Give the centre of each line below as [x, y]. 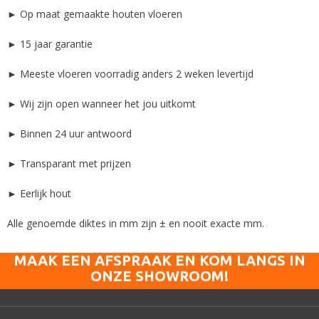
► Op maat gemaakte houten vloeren [95, 14]
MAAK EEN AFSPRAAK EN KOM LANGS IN [159, 260]
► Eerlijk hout [39, 193]
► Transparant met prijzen [69, 163]
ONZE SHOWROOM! [159, 276]
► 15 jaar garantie [50, 43]
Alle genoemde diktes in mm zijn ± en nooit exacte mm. [136, 223]
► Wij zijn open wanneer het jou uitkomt [101, 103]
